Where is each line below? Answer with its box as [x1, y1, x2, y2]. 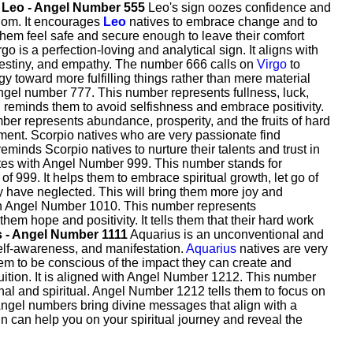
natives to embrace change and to [126, 15, 318, 28]
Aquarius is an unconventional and [128, 228, 324, 241]
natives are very [236, 242, 328, 255]
